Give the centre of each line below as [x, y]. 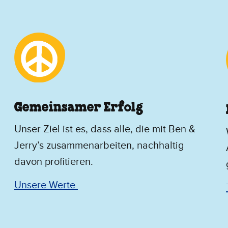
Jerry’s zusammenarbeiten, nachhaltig [99, 145]
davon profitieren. [54, 162]
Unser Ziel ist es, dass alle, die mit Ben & [105, 129]
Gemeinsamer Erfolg [80, 108]
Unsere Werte [46, 185]
